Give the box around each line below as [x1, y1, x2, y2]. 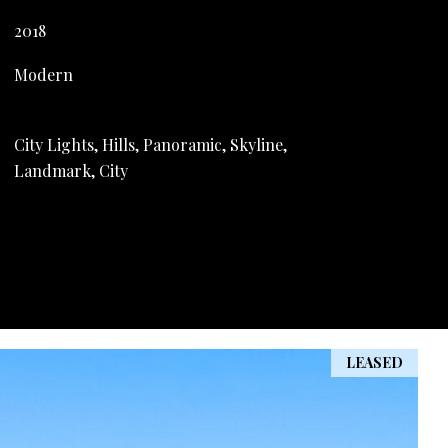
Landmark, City [13, 159, 128, 181]
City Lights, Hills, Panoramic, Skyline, [13, 133, 287, 155]
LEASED [346, 353, 403, 373]
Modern [13, 63, 73, 85]
